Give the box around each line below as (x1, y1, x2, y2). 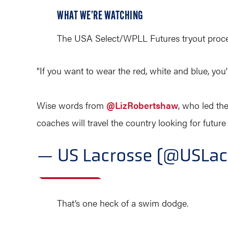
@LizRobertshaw (106, 99, 178, 111)
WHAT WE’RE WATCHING (57, 10, 144, 22)
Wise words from (37, 99, 106, 111)
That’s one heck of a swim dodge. (57, 196, 188, 209)
